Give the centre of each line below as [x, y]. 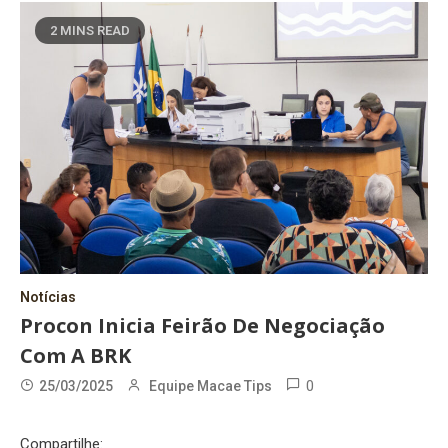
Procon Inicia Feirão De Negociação [202, 325]
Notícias [48, 296]
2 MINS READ [90, 30]
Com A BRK [75, 355]
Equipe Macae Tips [210, 385]
